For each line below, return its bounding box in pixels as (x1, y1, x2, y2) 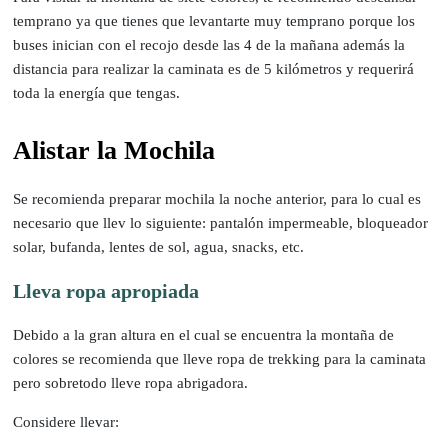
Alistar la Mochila (13, 135, 216, 165)
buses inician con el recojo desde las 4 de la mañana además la (13, 36, 406, 53)
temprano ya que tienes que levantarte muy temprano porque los (13, 12, 416, 29)
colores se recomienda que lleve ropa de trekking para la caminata (13, 350, 427, 367)
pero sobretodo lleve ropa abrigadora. (13, 374, 249, 391)
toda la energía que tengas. (13, 84, 181, 101)
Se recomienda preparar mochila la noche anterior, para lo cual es (13, 190, 422, 207)
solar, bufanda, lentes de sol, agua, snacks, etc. (13, 238, 305, 255)
